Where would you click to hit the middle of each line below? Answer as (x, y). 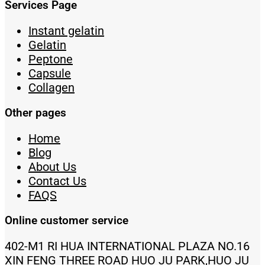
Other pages (35, 113)
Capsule (50, 73)
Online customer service (67, 220)
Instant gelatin (66, 30)
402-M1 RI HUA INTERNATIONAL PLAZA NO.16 (127, 246)
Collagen (51, 87)
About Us (52, 167)
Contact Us (57, 181)
